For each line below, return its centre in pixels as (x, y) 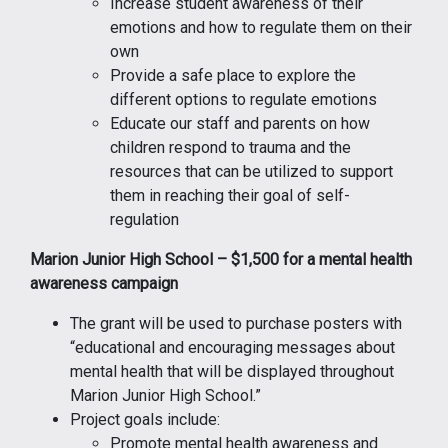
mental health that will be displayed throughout (232, 371)
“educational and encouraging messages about (232, 347)
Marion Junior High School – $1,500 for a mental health (221, 259)
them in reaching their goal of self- (230, 195)
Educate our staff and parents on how (240, 123)
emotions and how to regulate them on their (261, 27)
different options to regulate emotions (243, 99)
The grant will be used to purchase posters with (236, 323)
